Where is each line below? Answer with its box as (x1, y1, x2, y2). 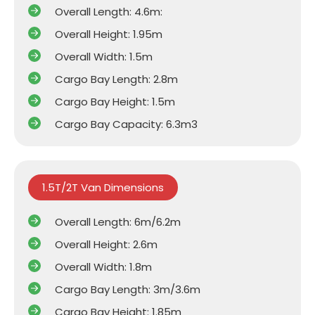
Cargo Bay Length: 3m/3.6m (54, 281, 200, 297)
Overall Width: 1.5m (54, 49, 153, 64)
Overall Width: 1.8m (54, 259, 152, 274)
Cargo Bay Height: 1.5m (54, 94, 175, 109)
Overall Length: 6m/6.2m (54, 214, 181, 229)
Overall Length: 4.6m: (54, 4, 162, 19)
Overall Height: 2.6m (54, 236, 157, 252)
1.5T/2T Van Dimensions (42, 179, 164, 195)
